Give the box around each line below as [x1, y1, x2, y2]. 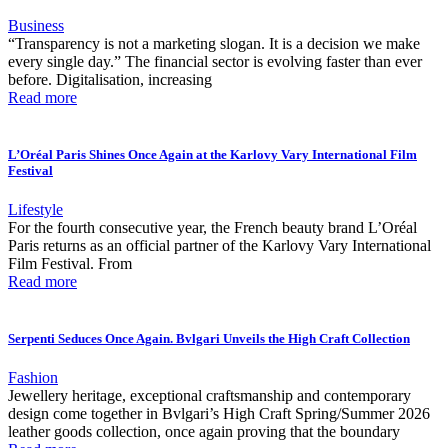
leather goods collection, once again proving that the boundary [8, 423, 400, 441]
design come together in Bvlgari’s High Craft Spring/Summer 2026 [8, 405, 430, 423]
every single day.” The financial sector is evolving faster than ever [8, 52, 422, 70]
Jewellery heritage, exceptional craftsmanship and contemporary [8, 387, 411, 405]
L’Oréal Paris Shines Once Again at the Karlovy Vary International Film [8, 146, 417, 162]
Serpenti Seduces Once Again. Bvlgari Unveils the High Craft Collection [8, 331, 410, 347]
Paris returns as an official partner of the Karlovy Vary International [8, 236, 431, 254]
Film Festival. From [8, 254, 132, 272]
